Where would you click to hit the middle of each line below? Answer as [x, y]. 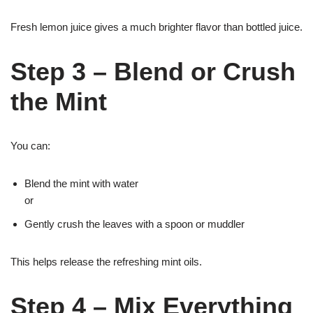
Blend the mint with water [81, 183]
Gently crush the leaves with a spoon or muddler [134, 224]
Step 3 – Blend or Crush [153, 72]
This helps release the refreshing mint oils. [106, 262]
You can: [30, 146]
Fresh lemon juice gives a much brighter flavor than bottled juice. [156, 27]
